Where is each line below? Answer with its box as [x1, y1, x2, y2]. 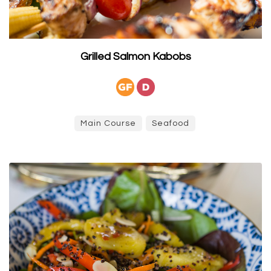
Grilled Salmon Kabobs [80, 50, 191, 62]
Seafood [152, 119, 189, 128]
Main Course [80, 119, 136, 128]
